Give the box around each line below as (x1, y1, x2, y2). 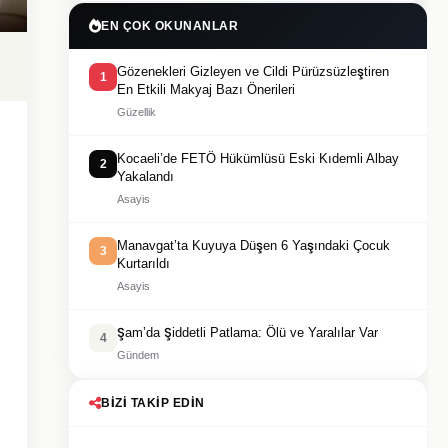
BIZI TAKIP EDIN (101, 396, 205, 410)
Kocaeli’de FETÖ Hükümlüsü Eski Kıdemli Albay (117, 151, 399, 166)
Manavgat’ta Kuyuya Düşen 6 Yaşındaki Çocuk (117, 238, 390, 253)
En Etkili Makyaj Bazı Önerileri (117, 82, 295, 97)
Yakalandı (117, 169, 174, 184)
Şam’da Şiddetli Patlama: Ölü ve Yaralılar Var (117, 325, 378, 340)
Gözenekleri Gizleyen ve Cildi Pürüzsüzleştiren (117, 64, 389, 79)
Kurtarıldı (117, 256, 170, 271)
